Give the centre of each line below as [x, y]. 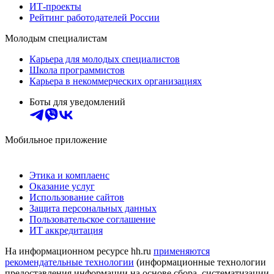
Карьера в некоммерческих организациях [116, 81]
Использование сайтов [77, 197]
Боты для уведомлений [77, 102]
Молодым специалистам [56, 38]
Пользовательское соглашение [92, 219]
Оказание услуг [62, 186]
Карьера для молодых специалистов [105, 59]
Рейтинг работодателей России [94, 17]
